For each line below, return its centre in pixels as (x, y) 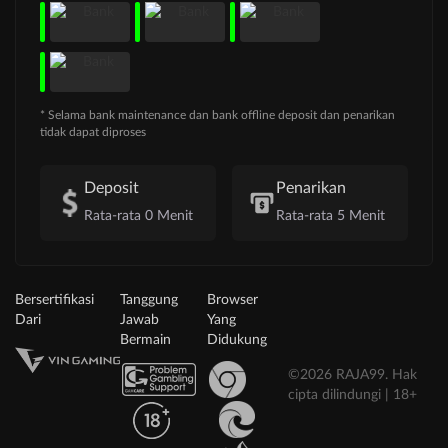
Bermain (146, 340)
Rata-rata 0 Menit (138, 216)
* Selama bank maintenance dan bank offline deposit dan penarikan (217, 115)
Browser (232, 300)
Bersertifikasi (54, 300)
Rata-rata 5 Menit (330, 216)
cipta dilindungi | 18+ (352, 395)
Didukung (236, 340)
